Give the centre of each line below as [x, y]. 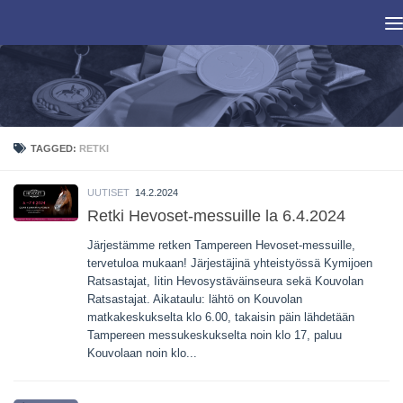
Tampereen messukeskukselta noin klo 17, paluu [215, 336]
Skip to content [67, 24]
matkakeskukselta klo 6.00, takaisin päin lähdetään [221, 318]
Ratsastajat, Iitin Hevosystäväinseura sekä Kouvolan [225, 282]
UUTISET [108, 193]
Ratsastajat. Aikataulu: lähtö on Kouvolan [195, 300]
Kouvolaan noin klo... [142, 354]
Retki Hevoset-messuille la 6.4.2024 [216, 216]
